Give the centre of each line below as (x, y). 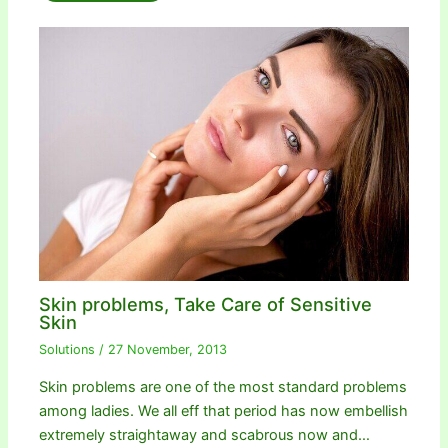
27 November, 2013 (168, 350)
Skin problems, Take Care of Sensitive (206, 304)
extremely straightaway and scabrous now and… (205, 434)
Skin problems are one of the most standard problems (223, 386)
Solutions (67, 350)
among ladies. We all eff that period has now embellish (224, 410)
